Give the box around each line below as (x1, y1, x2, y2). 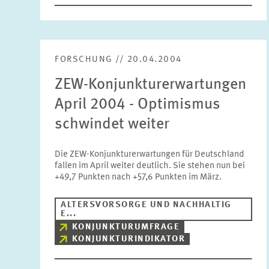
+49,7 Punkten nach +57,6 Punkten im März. (55, 173, 222, 182)
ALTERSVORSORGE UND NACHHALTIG (61, 201, 232, 210)
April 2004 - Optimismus (55, 97, 221, 112)
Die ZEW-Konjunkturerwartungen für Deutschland (55, 150, 245, 159)
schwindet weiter (55, 116, 170, 132)
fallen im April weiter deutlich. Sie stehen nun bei (55, 162, 246, 171)
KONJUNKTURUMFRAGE (71, 223, 180, 232)
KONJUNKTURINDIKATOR (71, 235, 186, 244)
